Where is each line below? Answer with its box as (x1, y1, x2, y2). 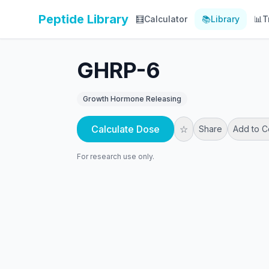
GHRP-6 (77, 57, 160, 83)
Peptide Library (38, 12, 128, 26)
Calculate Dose (91, 123, 160, 135)
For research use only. (77, 152, 154, 161)
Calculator (144, 14, 187, 24)
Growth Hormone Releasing (83, 94, 181, 103)
